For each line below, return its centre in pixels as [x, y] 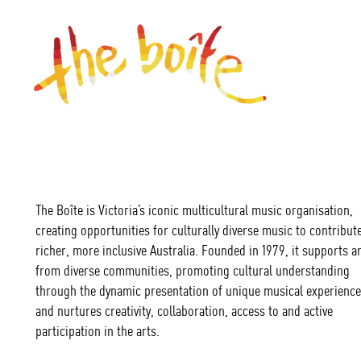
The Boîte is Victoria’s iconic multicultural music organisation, [194, 210]
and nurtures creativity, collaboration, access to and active [184, 310]
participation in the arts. [98, 330]
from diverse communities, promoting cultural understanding [193, 270]
